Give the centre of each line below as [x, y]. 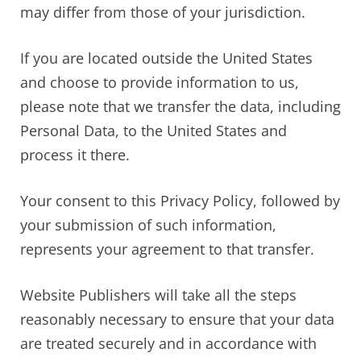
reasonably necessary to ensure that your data [177, 319]
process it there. [75, 154]
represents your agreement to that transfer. [167, 249]
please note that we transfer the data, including [180, 106]
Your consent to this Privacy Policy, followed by [180, 200]
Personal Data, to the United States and [154, 130]
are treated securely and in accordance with [168, 343]
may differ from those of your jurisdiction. [163, 12]
